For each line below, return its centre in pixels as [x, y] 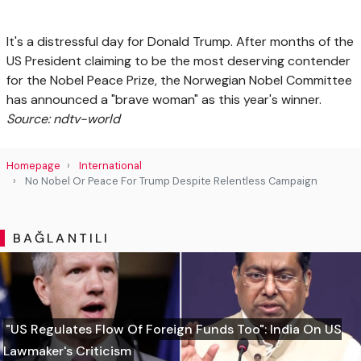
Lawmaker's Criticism [67, 351]
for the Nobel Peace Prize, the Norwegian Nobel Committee [179, 80]
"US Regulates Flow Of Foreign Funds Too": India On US [174, 329]
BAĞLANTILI [61, 238]
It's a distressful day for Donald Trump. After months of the [180, 41]
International [110, 165]
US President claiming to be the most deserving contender [178, 60]
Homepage [33, 165]
